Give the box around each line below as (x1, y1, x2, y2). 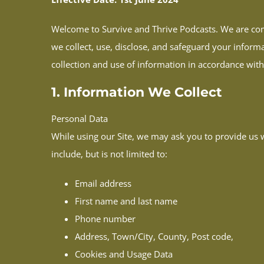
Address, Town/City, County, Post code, (75, 230, 233, 243)
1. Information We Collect (51, 84, 222, 100)
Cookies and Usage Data (75, 248, 173, 260)
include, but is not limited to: (51, 148, 167, 160)
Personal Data (51, 113, 108, 125)
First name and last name (75, 195, 177, 207)
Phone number (75, 213, 136, 225)
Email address (75, 177, 131, 190)
